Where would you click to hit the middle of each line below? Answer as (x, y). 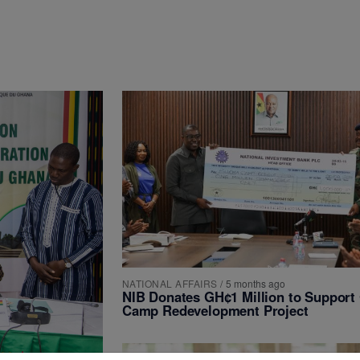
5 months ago (255, 283)
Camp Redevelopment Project (215, 310)
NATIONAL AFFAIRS (170, 283)
